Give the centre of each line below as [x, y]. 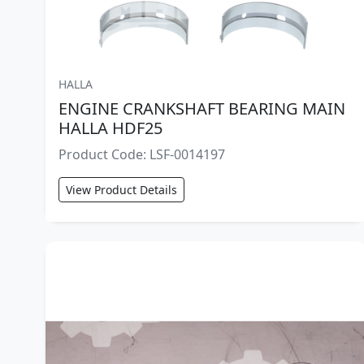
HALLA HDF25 [110, 128]
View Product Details [121, 190]
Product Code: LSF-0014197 [142, 155]
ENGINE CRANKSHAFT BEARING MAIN [202, 109]
